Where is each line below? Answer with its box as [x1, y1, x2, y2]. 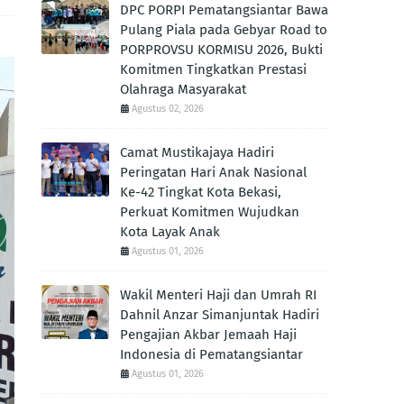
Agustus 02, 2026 [132, 103, 204, 115]
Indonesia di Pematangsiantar [120, 346, 303, 363]
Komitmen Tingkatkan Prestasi [120, 61, 307, 78]
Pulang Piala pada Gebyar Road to [120, 22, 327, 38]
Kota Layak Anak [120, 224, 220, 240]
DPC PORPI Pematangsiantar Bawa [120, 2, 328, 18]
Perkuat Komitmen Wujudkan [120, 204, 299, 220]
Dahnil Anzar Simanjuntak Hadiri [120, 307, 319, 323]
